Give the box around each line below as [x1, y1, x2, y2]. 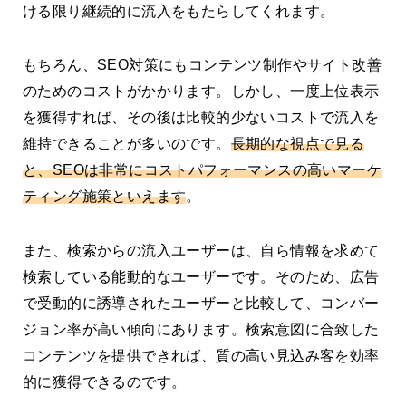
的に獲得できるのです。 [23, 373, 187, 390]
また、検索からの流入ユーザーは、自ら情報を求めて [23, 242, 380, 258]
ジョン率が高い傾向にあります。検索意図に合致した [23, 321, 380, 337]
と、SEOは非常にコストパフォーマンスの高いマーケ [23, 162, 382, 179]
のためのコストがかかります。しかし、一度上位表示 [23, 83, 380, 100]
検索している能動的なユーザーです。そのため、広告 [23, 268, 380, 285]
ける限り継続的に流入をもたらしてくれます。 [23, 3, 335, 19]
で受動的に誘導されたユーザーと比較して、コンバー [23, 295, 380, 311]
